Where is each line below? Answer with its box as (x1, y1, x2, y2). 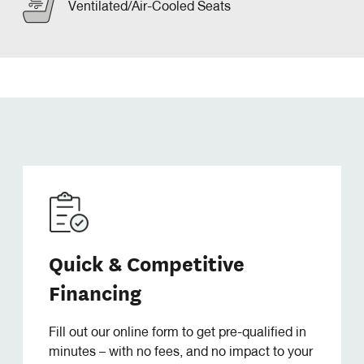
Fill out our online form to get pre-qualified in (49, 327, 306, 340)
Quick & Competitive (49, 248, 245, 279)
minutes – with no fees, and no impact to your (49, 346, 313, 360)
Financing (49, 277, 141, 308)
